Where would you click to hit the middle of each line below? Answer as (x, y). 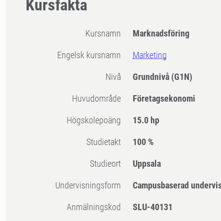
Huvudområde (99, 99)
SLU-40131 (153, 207)
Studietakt (106, 142)
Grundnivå (152, 77)
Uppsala (147, 164)
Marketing (150, 55)
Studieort (108, 164)
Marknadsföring (161, 34)
